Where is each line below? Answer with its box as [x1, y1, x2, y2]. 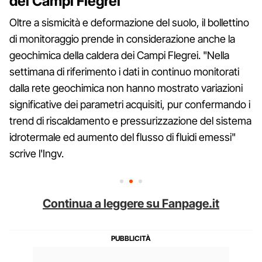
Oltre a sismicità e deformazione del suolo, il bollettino [9, 16, 249, 29]
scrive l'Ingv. [9, 147, 64, 160]
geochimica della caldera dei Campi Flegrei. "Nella [9, 49, 229, 61]
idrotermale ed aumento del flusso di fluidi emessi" [9, 130, 236, 143]
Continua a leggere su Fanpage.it [43, 196, 219, 211]
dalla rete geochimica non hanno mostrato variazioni [9, 81, 243, 94]
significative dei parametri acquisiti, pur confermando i [9, 98, 250, 111]
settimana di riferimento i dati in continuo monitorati [9, 65, 239, 78]
